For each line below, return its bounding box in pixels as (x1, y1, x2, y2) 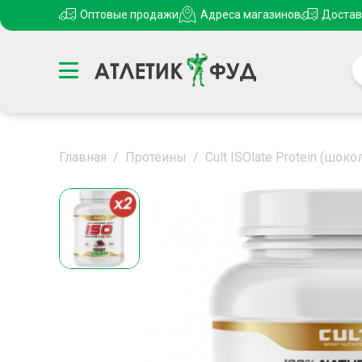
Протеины (125, 149, 187, 165)
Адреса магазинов (200, 8, 301, 21)
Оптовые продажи (80, 8, 179, 21)
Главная (59, 149, 107, 165)
